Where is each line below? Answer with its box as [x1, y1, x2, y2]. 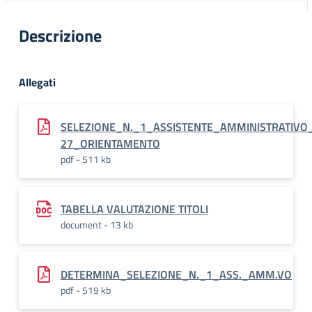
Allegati [19, 74, 56, 91]
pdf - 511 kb [61, 152, 111, 166]
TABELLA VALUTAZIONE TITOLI [61, 201, 208, 217]
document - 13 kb [61, 217, 133, 232]
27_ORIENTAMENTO [61, 135, 160, 152]
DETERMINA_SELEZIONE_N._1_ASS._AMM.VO [61, 266, 292, 283]
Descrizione [19, 23, 102, 48]
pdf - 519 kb [61, 283, 111, 297]
